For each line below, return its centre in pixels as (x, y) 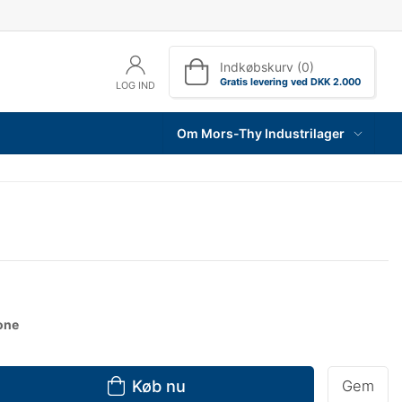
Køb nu (159, 386)
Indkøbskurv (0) (267, 66)
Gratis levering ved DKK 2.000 (290, 81)
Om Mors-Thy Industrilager (261, 133)
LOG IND (135, 85)
